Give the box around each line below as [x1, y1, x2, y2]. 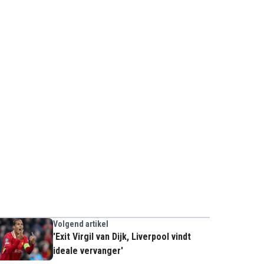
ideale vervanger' [53, 245, 123, 256]
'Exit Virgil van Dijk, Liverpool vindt [53, 230, 191, 242]
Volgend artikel [53, 219, 108, 229]
